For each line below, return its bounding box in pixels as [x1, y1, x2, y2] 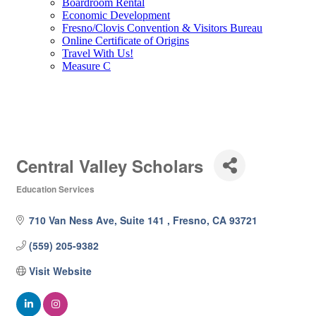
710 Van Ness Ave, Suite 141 [28, 213, 167, 227]
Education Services [16, 183, 95, 195]
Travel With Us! [62, 47, 133, 59]
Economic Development [62, 9, 170, 21]
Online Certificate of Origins [62, 35, 189, 47]
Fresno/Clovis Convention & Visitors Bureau [62, 22, 262, 34]
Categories [16, 193, 56, 205]
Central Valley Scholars [16, 153, 203, 178]
